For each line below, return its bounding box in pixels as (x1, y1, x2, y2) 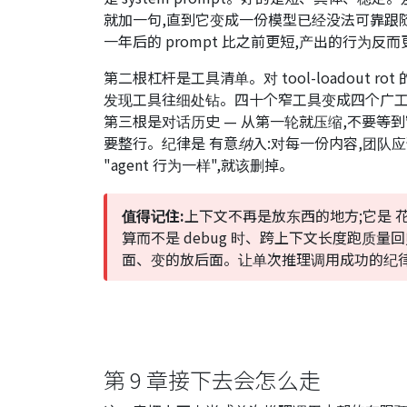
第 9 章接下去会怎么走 (104, 363, 321, 395)
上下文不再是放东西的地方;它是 (184, 204, 395, 226)
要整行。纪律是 (104, 132, 209, 154)
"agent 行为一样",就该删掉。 (104, 154, 293, 175)
